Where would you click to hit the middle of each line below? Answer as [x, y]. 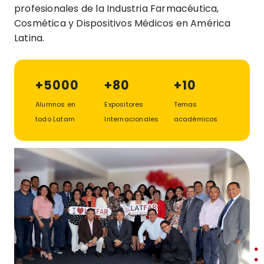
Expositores [124, 104]
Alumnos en [55, 104]
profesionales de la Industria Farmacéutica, [117, 8]
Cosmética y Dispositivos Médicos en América [123, 23]
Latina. [29, 38]
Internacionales [132, 119]
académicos [196, 119]
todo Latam [55, 119]
